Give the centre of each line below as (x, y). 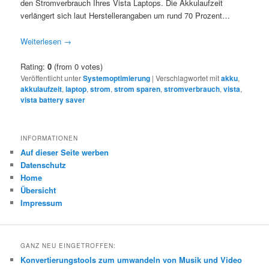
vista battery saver (53, 99)
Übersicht (38, 190)
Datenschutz (44, 165)
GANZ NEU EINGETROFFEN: (68, 246)
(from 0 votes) (77, 66)
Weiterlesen (42, 41)
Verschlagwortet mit (188, 77)
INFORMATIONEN (50, 138)
